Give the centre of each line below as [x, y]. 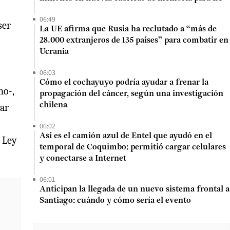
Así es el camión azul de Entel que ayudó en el [126, 136]
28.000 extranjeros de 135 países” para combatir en [134, 41]
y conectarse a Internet [83, 159]
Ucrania [54, 52]
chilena [53, 105]
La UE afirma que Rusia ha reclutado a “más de [128, 29]
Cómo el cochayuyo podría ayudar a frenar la [124, 83]
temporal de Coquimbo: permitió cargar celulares [133, 147]
